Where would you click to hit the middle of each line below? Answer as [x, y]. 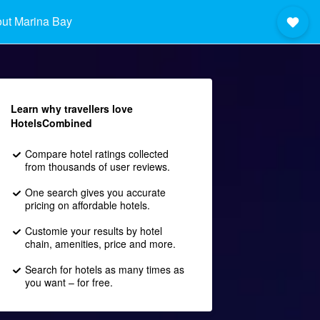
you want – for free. [69, 282]
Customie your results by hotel [93, 231]
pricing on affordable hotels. [87, 205]
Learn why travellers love [71, 109]
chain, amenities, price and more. [100, 244]
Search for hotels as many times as [104, 269]
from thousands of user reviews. [97, 166]
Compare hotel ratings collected [96, 154]
